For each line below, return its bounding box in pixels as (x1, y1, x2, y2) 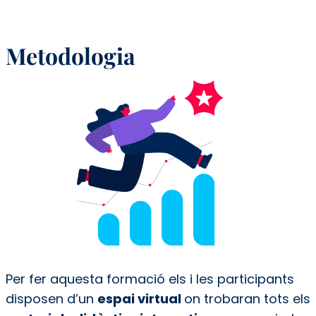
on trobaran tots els (183, 289, 310, 308)
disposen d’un (5, 289, 97, 308)
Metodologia (5, 39, 135, 71)
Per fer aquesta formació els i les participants (5, 269, 294, 288)
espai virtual (97, 289, 184, 308)
